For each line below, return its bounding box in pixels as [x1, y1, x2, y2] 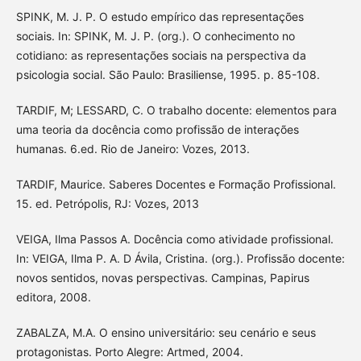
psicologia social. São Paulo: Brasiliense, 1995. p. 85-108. [15, 67, 320, 81]
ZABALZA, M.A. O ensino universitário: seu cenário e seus [15, 325, 316, 339]
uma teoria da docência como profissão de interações [15, 122, 299, 136]
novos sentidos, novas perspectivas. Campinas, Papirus [15, 270, 309, 284]
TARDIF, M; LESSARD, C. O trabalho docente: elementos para [15, 102, 337, 117]
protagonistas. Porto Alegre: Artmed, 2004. [15, 344, 243, 359]
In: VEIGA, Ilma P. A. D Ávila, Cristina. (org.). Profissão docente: [15, 251, 345, 265]
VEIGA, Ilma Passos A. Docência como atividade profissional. [15, 231, 334, 246]
